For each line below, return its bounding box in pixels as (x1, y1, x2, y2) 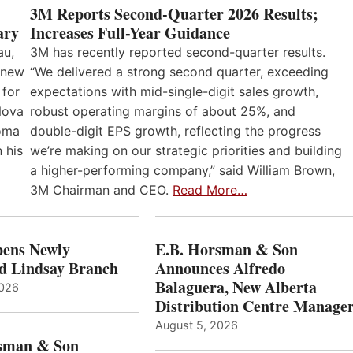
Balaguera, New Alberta (154, 276, 317, 299)
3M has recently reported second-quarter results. (30, 43, 325, 60)
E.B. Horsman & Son (154, 238, 298, 262)
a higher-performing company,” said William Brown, (30, 162, 335, 178)
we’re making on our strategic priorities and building (30, 142, 342, 158)
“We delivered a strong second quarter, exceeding (30, 63, 329, 80)
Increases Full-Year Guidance (30, 20, 230, 44)
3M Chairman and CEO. (30, 181, 173, 198)
